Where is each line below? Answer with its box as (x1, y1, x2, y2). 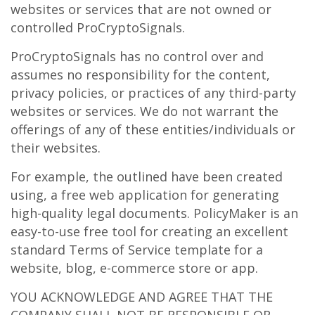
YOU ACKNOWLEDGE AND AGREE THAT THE (11, 288, 273, 305)
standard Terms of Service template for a (11, 241, 263, 258)
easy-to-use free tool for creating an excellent (11, 223, 288, 240)
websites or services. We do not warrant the (11, 103, 278, 120)
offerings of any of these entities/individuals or (11, 121, 295, 138)
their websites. (11, 139, 101, 156)
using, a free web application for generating (11, 186, 279, 203)
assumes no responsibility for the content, (11, 66, 270, 83)
